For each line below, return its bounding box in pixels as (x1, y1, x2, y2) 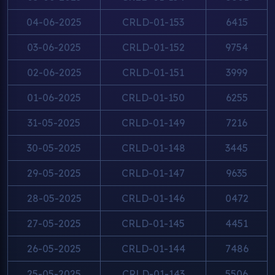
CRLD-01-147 (122, 167, 185, 179)
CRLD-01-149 (122, 117, 185, 129)
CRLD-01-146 (122, 192, 185, 204)
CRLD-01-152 (122, 41, 185, 53)
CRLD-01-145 (122, 217, 185, 230)
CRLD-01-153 (122, 16, 184, 28)
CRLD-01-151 (122, 66, 184, 79)
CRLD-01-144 (121, 242, 185, 255)
